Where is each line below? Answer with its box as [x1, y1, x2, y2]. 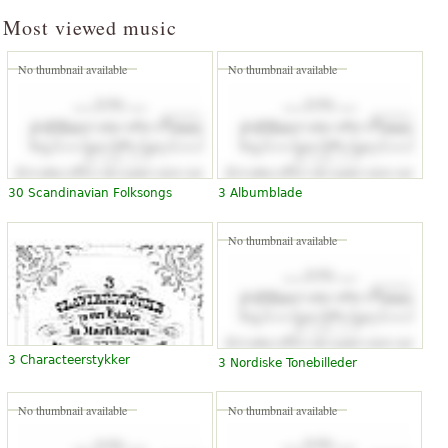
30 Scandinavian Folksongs [8, 185, 172, 200]
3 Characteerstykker [8, 352, 130, 367]
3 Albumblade [218, 185, 302, 200]
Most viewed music [3, 14, 177, 41]
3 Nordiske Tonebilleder [218, 356, 357, 371]
